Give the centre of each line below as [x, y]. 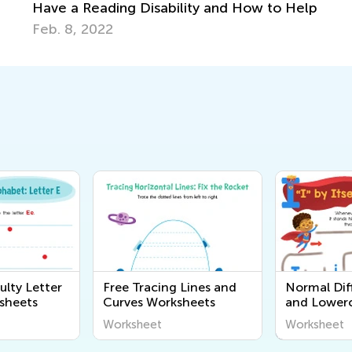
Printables [315, 317]
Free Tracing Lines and [170, 287]
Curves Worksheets [159, 302]
